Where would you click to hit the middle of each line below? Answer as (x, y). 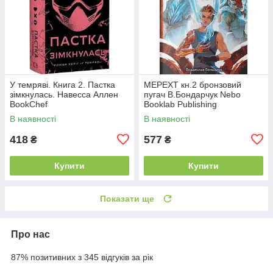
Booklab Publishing (180, 104)
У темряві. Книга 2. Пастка (62, 84)
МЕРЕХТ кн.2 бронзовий (193, 84)
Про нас (30, 234)
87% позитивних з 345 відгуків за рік (82, 257)
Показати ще (127, 198)
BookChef (29, 104)
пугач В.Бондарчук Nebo (192, 94)
